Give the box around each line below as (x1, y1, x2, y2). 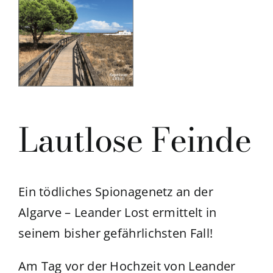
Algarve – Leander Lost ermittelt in (18, 204, 217, 221)
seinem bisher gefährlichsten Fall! (18, 225, 213, 242)
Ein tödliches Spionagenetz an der (18, 183, 213, 200)
